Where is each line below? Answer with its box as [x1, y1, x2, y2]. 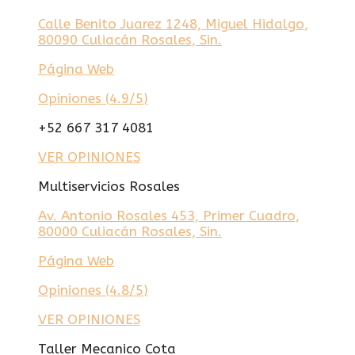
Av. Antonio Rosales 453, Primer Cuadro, [38, 207, 300, 223]
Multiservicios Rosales [38, 177, 180, 194]
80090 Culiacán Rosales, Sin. [38, 31, 222, 48]
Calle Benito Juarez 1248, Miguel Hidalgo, [38, 15, 308, 32]
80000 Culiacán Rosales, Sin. [38, 223, 222, 239]
